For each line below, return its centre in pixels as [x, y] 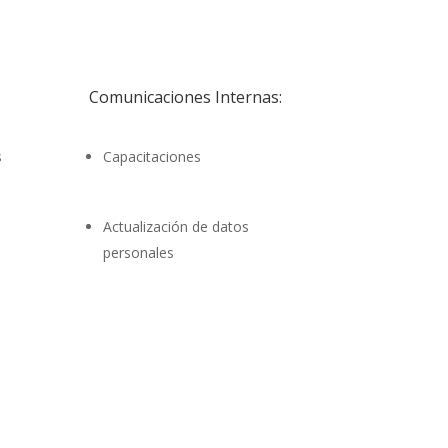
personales [139, 252]
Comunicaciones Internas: [186, 96]
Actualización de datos [176, 226]
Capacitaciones [152, 157]
